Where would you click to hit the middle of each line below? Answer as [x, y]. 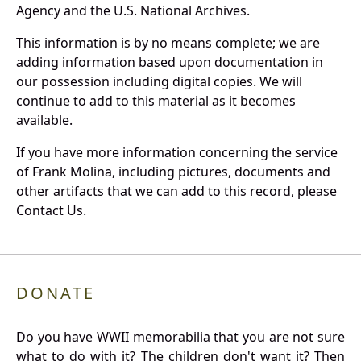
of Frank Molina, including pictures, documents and [173, 172]
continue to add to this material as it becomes [156, 101]
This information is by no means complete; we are [168, 43]
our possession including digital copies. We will [159, 82]
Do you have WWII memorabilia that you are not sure [180, 337]
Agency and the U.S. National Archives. [133, 11]
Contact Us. [51, 211]
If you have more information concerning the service [177, 153]
